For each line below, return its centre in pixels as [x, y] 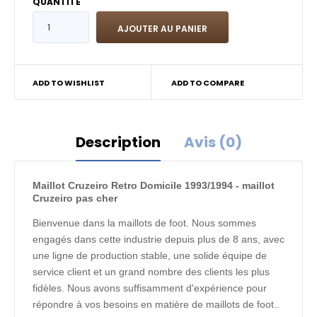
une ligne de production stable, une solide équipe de [150, 255]
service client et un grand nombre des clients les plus [151, 272]
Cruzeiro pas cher [75, 198]
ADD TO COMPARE [207, 83]
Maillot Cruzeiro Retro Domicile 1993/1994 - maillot [154, 185]
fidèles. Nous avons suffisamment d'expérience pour [150, 288]
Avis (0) [213, 142]
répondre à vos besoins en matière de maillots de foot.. [157, 304]
